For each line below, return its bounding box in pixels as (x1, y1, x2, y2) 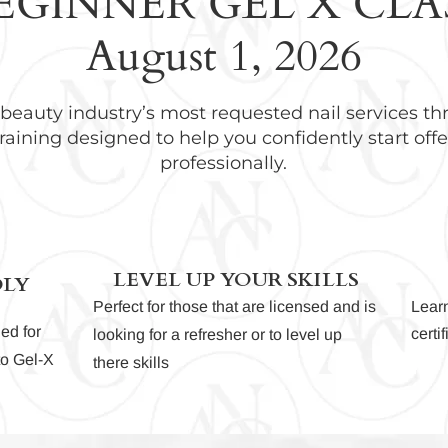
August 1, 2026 (85, 27, 362, 87)
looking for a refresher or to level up (93, 326, 342, 344)
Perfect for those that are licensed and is (93, 298, 376, 316)
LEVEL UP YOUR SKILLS (113, 266, 359, 294)
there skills (93, 354, 173, 372)
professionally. (160, 152, 287, 175)
